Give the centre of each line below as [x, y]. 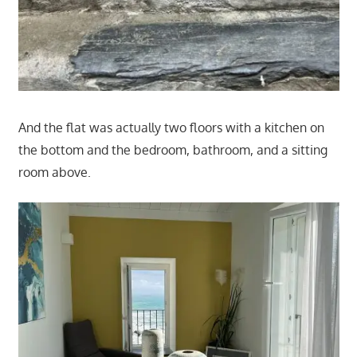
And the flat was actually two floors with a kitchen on [171, 128]
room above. [56, 173]
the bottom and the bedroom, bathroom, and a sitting [173, 150]
